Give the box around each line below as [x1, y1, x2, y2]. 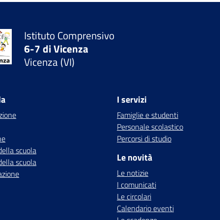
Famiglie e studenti [117, 109, 178, 121]
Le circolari [117, 191, 151, 202]
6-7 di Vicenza [24, 40, 89, 56]
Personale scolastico [117, 121, 183, 133]
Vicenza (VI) [24, 54, 75, 70]
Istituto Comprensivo [24, 27, 115, 43]
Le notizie [117, 167, 148, 179]
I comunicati [117, 179, 156, 191]
